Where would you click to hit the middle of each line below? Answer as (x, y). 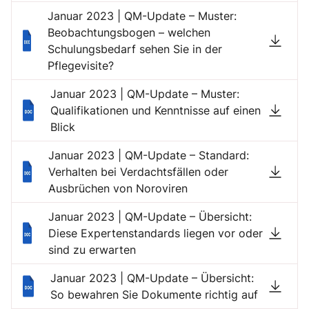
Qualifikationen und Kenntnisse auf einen (155, 110)
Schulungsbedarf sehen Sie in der (134, 49)
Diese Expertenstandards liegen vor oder (156, 233)
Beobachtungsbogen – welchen (129, 32)
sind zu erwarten (92, 250)
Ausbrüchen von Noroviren (118, 188)
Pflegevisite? (80, 66)
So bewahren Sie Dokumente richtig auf (154, 295)
